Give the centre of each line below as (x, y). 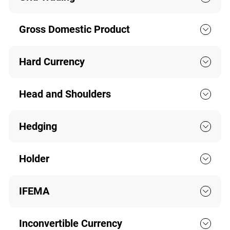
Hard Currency (52, 62)
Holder (34, 159)
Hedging (38, 127)
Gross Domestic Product (74, 30)
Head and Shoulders (65, 94)
